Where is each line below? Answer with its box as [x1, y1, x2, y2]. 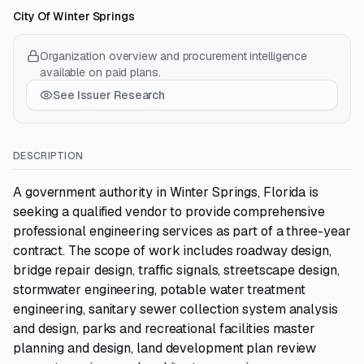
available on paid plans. [40, 65, 161, 80]
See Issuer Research [53, 88, 166, 102]
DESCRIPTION [13, 149, 84, 162]
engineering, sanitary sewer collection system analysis [13, 301, 338, 318]
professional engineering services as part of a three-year [13, 223, 351, 240]
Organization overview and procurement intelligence [40, 49, 308, 63]
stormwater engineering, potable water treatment [13, 281, 305, 298]
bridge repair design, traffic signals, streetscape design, [13, 262, 340, 279]
